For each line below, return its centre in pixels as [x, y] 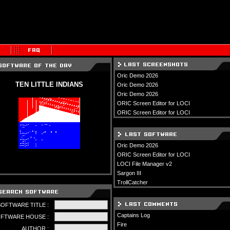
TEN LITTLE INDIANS [49, 84]
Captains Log [133, 215]
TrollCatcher [132, 182]
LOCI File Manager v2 [144, 164]
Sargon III [129, 173]
